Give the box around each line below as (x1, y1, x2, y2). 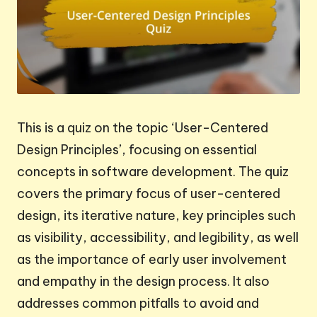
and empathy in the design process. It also (17, 272, 270, 289)
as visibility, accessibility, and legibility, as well (17, 229, 299, 246)
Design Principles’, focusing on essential (17, 141, 257, 158)
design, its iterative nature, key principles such (17, 207, 296, 224)
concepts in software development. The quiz (17, 163, 289, 180)
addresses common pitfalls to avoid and (17, 294, 259, 311)
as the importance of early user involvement (17, 250, 287, 267)
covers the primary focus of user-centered (17, 185, 280, 202)
